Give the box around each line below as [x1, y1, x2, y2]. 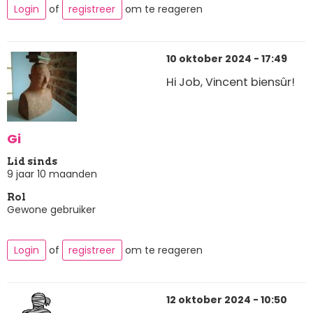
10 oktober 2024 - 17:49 [166, 52, 287, 66]
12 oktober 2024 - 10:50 [166, 293, 287, 307]
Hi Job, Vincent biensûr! [166, 73, 295, 90]
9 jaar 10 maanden [7, 167, 97, 182]
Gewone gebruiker [7, 203, 96, 217]
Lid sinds [7, 156, 57, 168]
